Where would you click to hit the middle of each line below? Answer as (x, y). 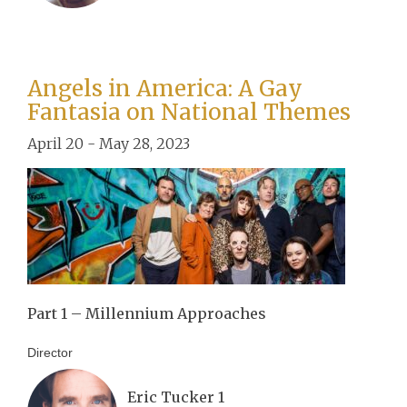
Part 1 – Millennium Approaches (147, 313)
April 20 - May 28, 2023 (109, 143)
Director (50, 352)
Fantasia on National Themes (189, 112)
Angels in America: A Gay (165, 88)
